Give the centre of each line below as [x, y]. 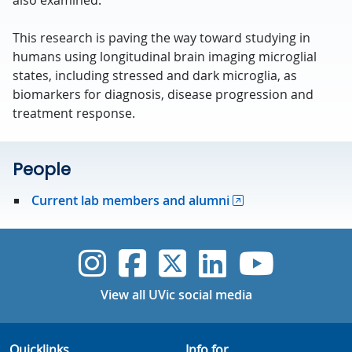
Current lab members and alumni [129, 200]
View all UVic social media [176, 295]
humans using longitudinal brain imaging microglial [165, 57]
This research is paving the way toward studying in [161, 38]
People [42, 169]
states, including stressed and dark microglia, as [155, 75]
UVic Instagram [219, 262]
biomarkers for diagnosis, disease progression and [163, 94]
